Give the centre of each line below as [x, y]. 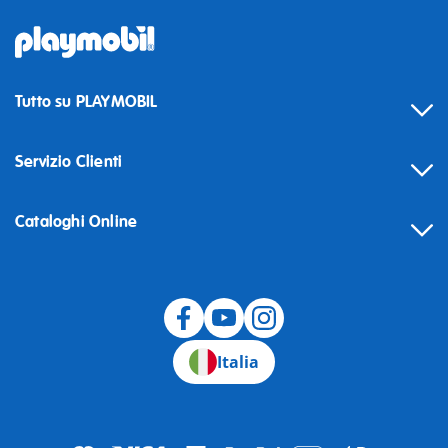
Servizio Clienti [69, 162]
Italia [237, 362]
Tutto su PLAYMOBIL [86, 102]
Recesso [42, 318]
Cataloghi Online [76, 222]
